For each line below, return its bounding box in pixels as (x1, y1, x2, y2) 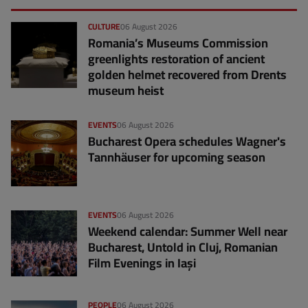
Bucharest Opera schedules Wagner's (88, 130, 286, 153)
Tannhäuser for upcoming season (88, 146, 265, 169)
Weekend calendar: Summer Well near (88, 220, 287, 243)
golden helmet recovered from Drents (88, 63, 287, 87)
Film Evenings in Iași (88, 252, 196, 275)
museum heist (88, 79, 164, 102)
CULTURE (88, 19, 120, 35)
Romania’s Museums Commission (88, 32, 268, 55)
